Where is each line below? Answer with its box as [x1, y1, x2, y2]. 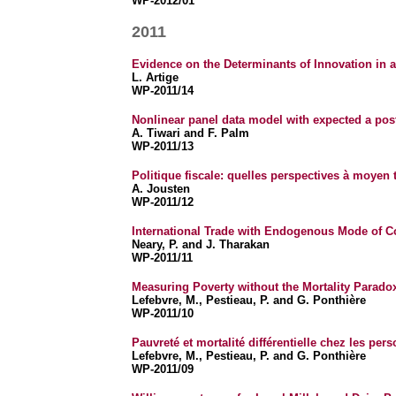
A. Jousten [131, 182, 190, 195]
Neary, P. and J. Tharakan [131, 238, 270, 251]
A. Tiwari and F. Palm [131, 126, 249, 140]
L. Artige [131, 71, 179, 84]
